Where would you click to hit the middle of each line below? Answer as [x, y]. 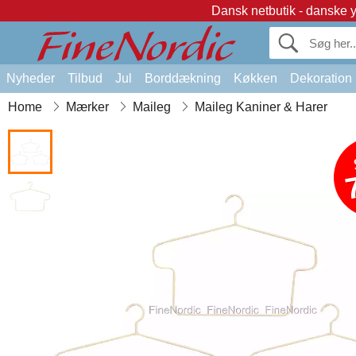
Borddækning [183, 78]
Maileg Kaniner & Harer [261, 107]
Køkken [255, 78]
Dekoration [321, 78]
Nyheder [31, 78]
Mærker [87, 107]
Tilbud [85, 78]
